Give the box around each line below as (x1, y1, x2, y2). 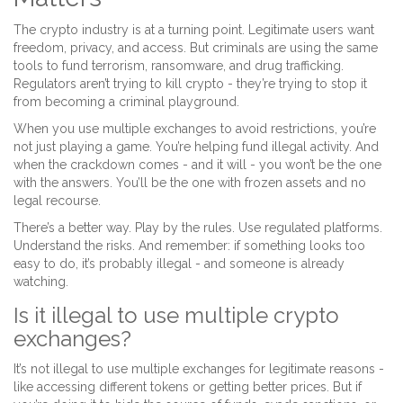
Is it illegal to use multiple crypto (13, 302, 339, 329)
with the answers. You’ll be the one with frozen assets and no (13, 175, 366, 191)
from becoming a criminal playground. (13, 94, 239, 110)
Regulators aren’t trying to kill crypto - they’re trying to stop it (13, 76, 367, 92)
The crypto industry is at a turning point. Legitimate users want (13, 22, 374, 38)
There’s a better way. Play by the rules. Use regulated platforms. (13, 220, 382, 236)
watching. (13, 274, 68, 290)
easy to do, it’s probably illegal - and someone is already (13, 256, 345, 272)
